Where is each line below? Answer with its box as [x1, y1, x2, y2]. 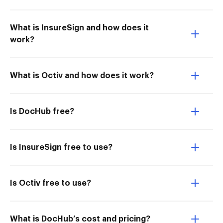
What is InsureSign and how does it [10, 24, 149, 32]
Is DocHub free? [10, 108, 74, 115]
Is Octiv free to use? [10, 179, 91, 187]
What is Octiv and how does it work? [10, 72, 154, 80]
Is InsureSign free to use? [10, 143, 112, 151]
